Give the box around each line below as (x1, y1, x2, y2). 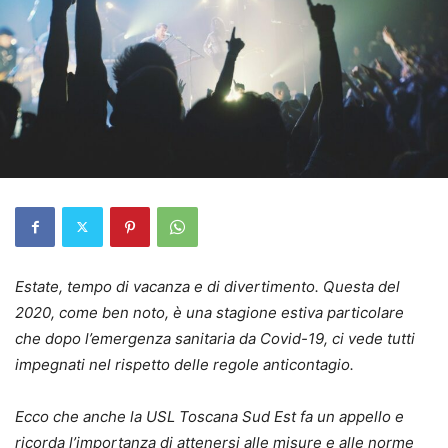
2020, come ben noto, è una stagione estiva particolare (15, 302, 404, 322)
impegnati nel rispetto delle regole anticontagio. (15, 354, 354, 374)
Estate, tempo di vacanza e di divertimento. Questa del (15, 276, 400, 296)
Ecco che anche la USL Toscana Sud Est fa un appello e (15, 406, 404, 426)
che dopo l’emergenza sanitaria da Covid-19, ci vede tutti (15, 328, 415, 348)
